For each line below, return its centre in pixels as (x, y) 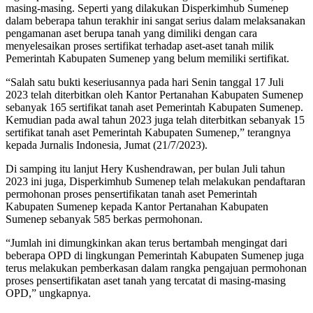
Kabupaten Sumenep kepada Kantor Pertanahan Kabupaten (137, 207)
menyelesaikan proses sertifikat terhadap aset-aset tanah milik (140, 46)
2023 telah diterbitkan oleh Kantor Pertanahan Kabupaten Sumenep (154, 95)
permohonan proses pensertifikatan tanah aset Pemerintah (131, 194)
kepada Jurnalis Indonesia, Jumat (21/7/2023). (107, 145)
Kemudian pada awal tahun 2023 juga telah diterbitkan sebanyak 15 (155, 120)
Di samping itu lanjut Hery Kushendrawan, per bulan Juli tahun (145, 169)
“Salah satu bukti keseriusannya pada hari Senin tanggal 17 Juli (145, 82)
